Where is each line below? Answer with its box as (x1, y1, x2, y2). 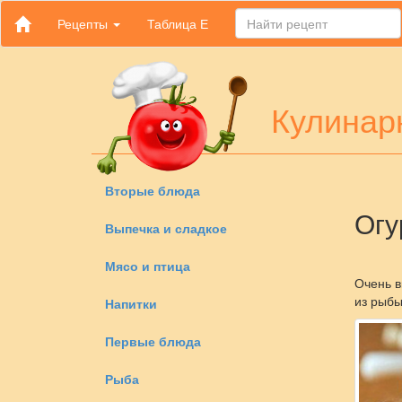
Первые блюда (105, 332, 201, 350)
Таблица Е (147, 14, 208, 32)
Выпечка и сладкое (105, 219, 227, 237)
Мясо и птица (105, 257, 190, 275)
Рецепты (57, 14, 111, 32)
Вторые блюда (105, 181, 200, 199)
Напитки (105, 294, 157, 312)
